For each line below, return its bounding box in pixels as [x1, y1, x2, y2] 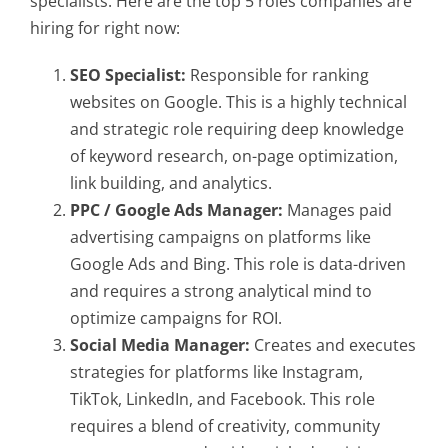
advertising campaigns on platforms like [70, 226, 371, 248]
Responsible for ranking [186, 64, 369, 86]
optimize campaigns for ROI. [70, 307, 282, 329]
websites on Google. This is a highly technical [70, 91, 407, 113]
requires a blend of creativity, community [70, 415, 380, 437]
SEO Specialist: [70, 64, 186, 86]
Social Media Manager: [70, 334, 250, 356]
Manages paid [283, 199, 392, 221]
